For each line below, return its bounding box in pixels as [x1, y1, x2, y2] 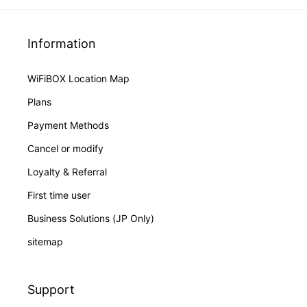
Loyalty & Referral [27, 166, 107, 178]
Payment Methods [27, 119, 109, 132]
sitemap [27, 236, 63, 248]
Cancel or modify [27, 143, 103, 155]
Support [27, 282, 75, 297]
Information [27, 36, 96, 51]
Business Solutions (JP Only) [27, 212, 154, 225]
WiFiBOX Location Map [27, 73, 130, 85]
